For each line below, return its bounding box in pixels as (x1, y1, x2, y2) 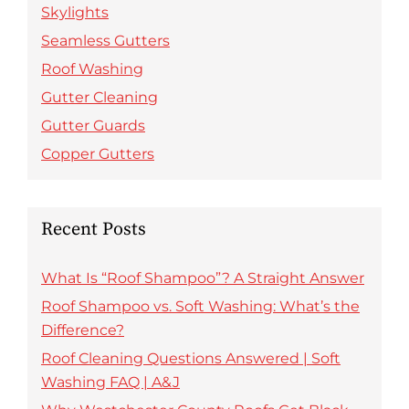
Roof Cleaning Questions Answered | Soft (41, 350, 341, 367)
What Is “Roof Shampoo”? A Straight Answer (41, 269, 364, 287)
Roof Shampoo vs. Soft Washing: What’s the (41, 298, 360, 315)
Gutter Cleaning (41, 89, 158, 106)
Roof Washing (41, 60, 143, 78)
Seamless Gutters (41, 32, 170, 49)
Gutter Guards (41, 117, 145, 134)
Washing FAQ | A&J (41, 373, 180, 391)
